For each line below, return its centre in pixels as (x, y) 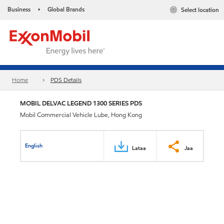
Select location (200, 10)
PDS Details (66, 80)
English (34, 145)
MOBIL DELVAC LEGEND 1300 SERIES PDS (81, 103)
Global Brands (66, 9)
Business (19, 9)
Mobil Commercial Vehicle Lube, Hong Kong (81, 115)
